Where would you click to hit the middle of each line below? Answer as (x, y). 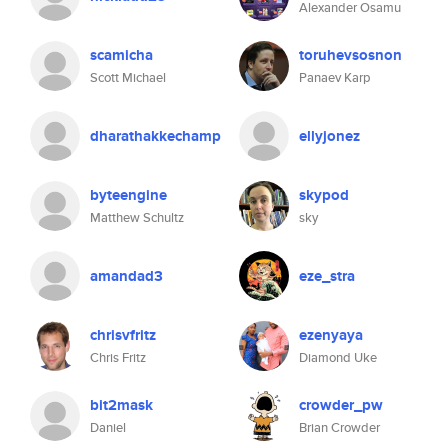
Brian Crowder (339, 427)
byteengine (128, 195)
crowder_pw (341, 405)
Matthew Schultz (137, 217)
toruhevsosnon (350, 55)
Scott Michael (128, 77)
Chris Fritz (118, 357)
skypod (324, 195)
